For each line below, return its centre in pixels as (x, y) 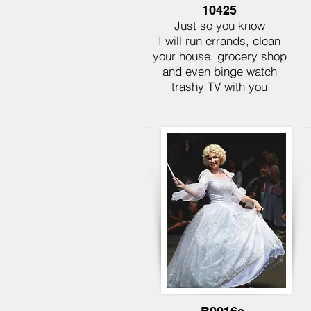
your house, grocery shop (219, 56)
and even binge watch (219, 71)
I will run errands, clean (219, 41)
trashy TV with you (219, 86)
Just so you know (219, 25)
